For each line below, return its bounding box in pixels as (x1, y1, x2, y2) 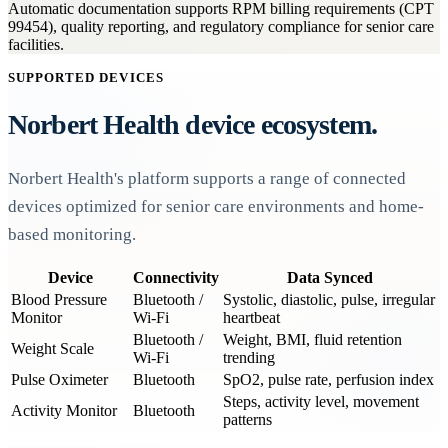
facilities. (8, 36, 64, 54)
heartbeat (223, 308, 280, 326)
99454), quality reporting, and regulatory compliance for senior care (8, 18, 434, 36)
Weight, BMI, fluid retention (223, 330, 402, 348)
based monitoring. (8, 224, 136, 244)
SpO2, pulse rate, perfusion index (223, 370, 434, 388)
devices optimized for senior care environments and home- (8, 196, 424, 216)
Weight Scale (11, 339, 94, 357)
